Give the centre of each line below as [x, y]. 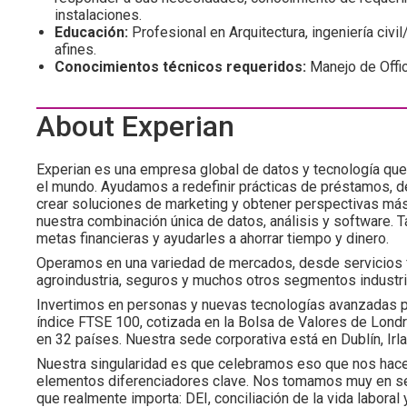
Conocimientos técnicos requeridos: [180, 67]
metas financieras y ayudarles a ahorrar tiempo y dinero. [213, 238]
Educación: [91, 32]
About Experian [135, 126]
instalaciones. [98, 15]
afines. [75, 50]
